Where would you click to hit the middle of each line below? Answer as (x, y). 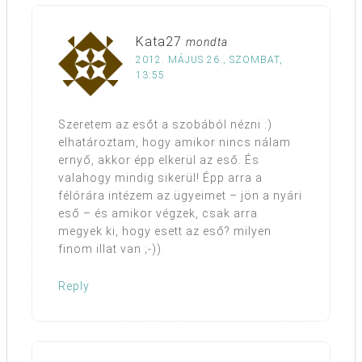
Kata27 (159, 42)
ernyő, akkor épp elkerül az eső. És (159, 160)
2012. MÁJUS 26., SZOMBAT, (209, 60)
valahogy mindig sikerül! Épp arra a (160, 178)
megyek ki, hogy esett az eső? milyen (165, 232)
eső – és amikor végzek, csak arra (158, 214)
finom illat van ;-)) (110, 249)
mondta (207, 42)
